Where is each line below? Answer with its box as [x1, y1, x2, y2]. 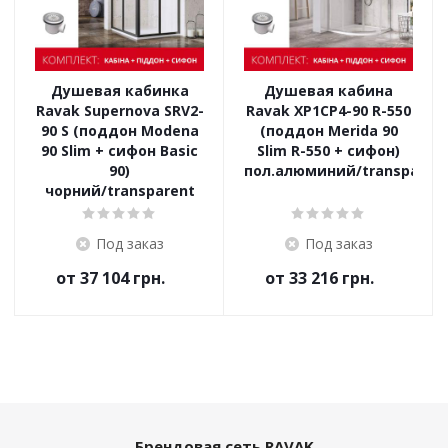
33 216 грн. [289, 267, 374, 289]
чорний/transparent [44, 181, 195, 200]
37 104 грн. [80, 267, 165, 289]
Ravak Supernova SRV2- [35, 101, 204, 120]
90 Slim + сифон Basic [41, 141, 198, 160]
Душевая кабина [264, 81, 393, 100]
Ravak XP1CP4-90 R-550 [246, 101, 411, 120]
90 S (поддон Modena [40, 121, 199, 140]
